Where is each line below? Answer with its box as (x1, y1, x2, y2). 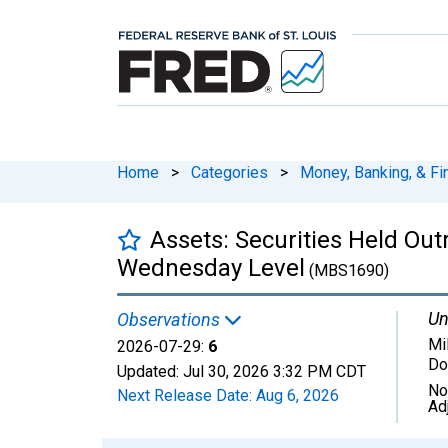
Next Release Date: (117, 385, 256, 405)
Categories (191, 162, 268, 182)
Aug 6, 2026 (256, 385, 339, 405)
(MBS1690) (305, 260, 389, 280)
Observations (117, 308, 224, 330)
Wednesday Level (117, 253, 305, 282)
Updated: (117, 361, 183, 381)
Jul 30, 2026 (183, 361, 269, 381)
